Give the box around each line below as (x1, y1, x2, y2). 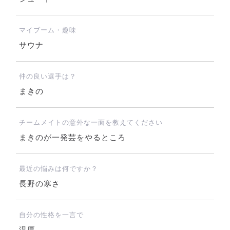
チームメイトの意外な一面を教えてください (18, 119, 163, 127)
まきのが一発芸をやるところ (18, 133, 126, 143)
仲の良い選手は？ (18, 72, 76, 81)
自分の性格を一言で (18, 211, 84, 219)
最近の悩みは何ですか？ (18, 165, 98, 173)
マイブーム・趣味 (18, 26, 76, 34)
